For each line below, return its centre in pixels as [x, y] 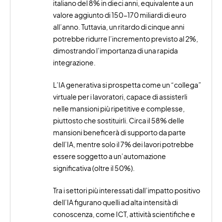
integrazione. [75, 63]
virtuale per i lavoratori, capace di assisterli [120, 97]
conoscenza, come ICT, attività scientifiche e [124, 214]
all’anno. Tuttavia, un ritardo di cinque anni [119, 27]
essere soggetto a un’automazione [110, 156]
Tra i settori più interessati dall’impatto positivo [127, 191]
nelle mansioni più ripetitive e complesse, [119, 109]
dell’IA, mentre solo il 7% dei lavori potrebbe [124, 144]
